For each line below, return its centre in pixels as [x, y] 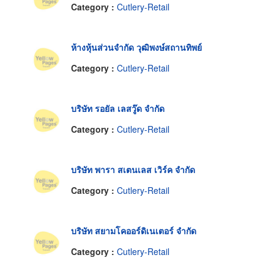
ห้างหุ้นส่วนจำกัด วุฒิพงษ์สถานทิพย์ [136, 47]
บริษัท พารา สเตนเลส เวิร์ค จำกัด [133, 170]
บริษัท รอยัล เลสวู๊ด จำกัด [118, 109]
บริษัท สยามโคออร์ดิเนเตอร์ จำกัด [134, 231]
